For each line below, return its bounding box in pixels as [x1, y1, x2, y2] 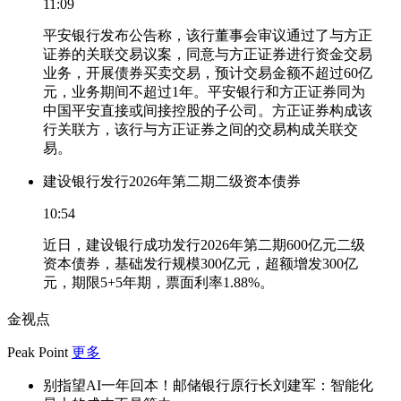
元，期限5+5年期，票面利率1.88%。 [43, 274, 274, 290]
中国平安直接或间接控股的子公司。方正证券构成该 [43, 102, 372, 118]
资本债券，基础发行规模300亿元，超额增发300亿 [43, 255, 358, 271]
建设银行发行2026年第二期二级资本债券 [43, 173, 301, 189]
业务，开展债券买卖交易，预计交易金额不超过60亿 [43, 64, 372, 81]
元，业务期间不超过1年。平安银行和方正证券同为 [43, 83, 365, 99]
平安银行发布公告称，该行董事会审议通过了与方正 [43, 27, 372, 43]
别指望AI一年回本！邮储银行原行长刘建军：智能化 [43, 377, 373, 393]
